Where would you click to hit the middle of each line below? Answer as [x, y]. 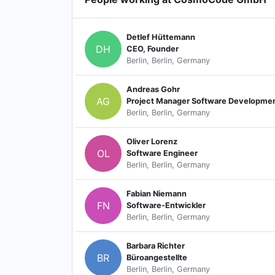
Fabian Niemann [157, 194]
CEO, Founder [153, 49]
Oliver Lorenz [152, 142]
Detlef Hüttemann [161, 37]
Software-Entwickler [166, 206]
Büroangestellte [157, 258]
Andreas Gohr [153, 90]
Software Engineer [162, 153]
